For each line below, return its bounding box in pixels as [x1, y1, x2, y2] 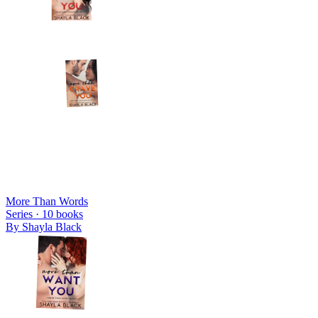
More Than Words [6, 194, 88, 207]
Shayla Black [22, 220, 82, 233]
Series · [6, 207, 42, 220]
